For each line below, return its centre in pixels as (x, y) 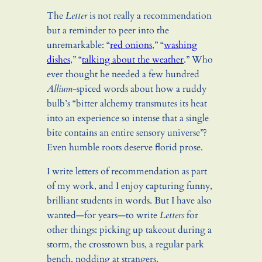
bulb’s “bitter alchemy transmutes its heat (127, 104)
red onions (131, 45)
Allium (60, 89)
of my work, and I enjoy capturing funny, (130, 186)
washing (180, 45)
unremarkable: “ (78, 45)
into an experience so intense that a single (128, 118)
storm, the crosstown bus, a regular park (125, 245)
